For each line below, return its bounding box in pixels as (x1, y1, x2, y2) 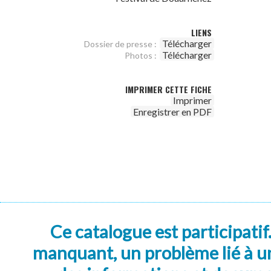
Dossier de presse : (84, 39, 157, 49)
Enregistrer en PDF (133, 106, 212, 117)
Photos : (125, 50, 157, 60)
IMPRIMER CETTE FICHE (125, 83, 212, 96)
